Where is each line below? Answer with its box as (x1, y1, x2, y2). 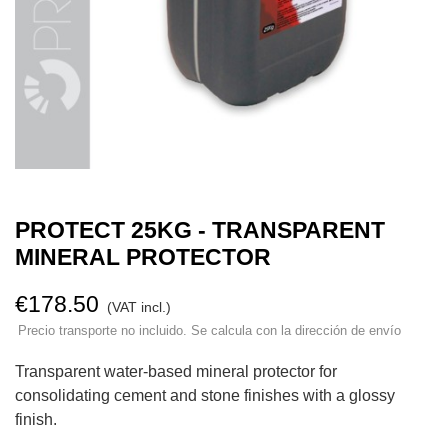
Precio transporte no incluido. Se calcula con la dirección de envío (18, 323, 401, 339)
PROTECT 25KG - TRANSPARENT (15, 217, 385, 244)
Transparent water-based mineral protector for (15, 363, 337, 381)
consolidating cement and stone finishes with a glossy (15, 387, 395, 405)
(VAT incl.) (107, 299, 171, 316)
